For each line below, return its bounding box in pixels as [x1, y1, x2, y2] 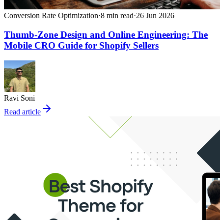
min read [105, 11, 134, 20]
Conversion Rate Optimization [4, 11, 98, 20]
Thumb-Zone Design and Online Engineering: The [4, 29, 208, 40]
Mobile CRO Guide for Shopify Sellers [4, 40, 159, 51]
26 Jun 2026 [136, 11, 174, 20]
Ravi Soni [4, 93, 35, 102]
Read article [4, 107, 41, 116]
